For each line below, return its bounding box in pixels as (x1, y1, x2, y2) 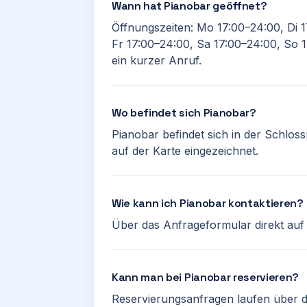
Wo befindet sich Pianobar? (112, 106, 256, 120)
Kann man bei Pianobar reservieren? (112, 270, 299, 284)
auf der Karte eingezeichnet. (112, 144, 258, 158)
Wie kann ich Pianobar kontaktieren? (112, 196, 304, 210)
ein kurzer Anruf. (112, 53, 201, 67)
